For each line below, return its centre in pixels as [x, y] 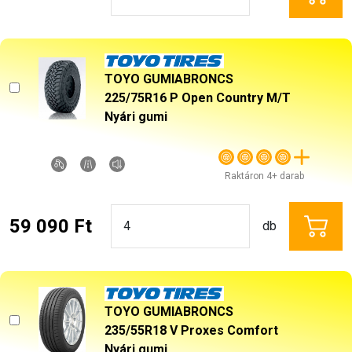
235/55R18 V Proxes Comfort [191, 330]
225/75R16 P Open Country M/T [198, 97]
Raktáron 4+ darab [264, 176]
